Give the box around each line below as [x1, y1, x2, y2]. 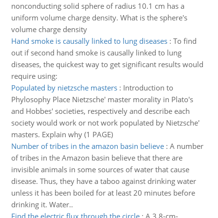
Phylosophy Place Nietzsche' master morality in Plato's [11, 94, 193, 104]
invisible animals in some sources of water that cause [11, 164, 189, 174]
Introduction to [123, 83, 173, 92]
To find [173, 36, 197, 46]
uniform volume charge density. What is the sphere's [11, 13, 187, 22]
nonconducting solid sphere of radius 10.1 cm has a [11, 1, 184, 11]
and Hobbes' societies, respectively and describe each [11, 106, 190, 116]
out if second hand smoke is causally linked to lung [11, 48, 182, 57]
